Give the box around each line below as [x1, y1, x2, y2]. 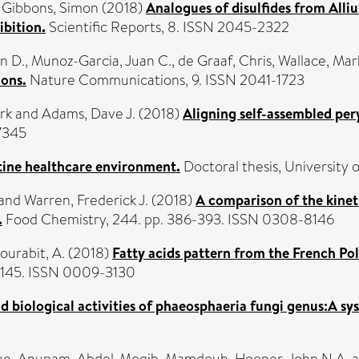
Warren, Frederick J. [24, 190, 148, 211]
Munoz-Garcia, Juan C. [31, 50, 171, 71]
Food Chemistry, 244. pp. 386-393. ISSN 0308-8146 [2, 209, 334, 230]
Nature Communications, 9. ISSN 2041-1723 [26, 70, 305, 91]
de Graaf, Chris [178, 50, 272, 71]
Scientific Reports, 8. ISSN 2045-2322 [46, 17, 289, 38]
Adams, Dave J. [42, 103, 135, 124]
